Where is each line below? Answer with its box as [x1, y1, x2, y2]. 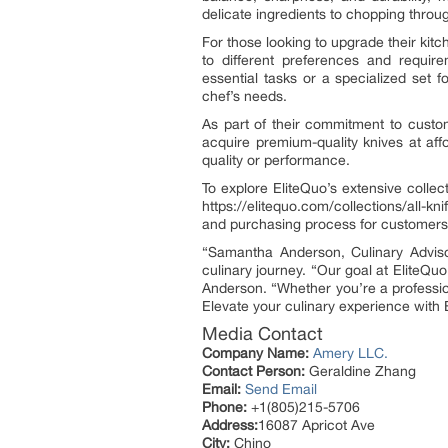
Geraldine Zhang [305, 363, 416, 379]
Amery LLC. [313, 345, 388, 361]
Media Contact [202, 323, 323, 344]
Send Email [245, 381, 317, 397]
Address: [202, 417, 258, 433]
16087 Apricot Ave [258, 417, 375, 433]
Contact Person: [202, 363, 305, 379]
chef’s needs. [202, 88, 287, 104]
